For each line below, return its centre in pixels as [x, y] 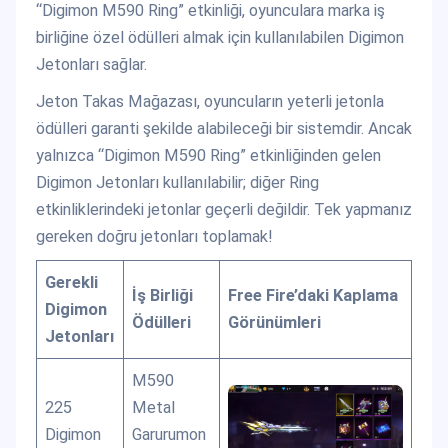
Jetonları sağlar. [91, 64]
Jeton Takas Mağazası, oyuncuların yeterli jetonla [210, 101]
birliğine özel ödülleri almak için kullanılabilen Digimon [220, 37]
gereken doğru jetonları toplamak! [154, 236]
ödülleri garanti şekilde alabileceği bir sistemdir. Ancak [224, 128]
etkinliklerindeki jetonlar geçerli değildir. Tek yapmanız [224, 209]
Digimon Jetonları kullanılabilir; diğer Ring [177, 182]
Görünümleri [275, 322]
